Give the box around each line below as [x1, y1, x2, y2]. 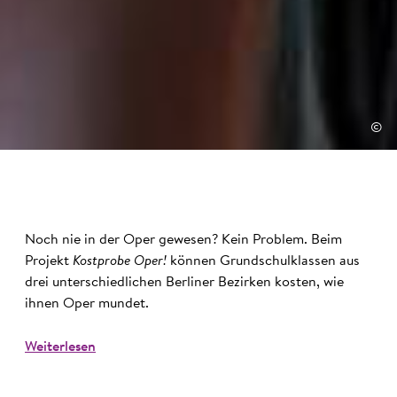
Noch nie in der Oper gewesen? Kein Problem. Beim [25, 232, 342, 247]
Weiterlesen [25, 339, 96, 354]
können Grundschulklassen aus [170, 253, 360, 269]
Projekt [25, 253, 73, 269]
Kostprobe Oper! [73, 253, 167, 269]
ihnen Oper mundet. [25, 296, 149, 311]
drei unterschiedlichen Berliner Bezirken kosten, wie [25, 275, 344, 290]
